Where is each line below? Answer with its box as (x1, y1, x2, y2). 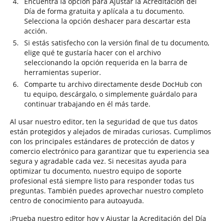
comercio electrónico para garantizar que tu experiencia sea (10, 147, 209, 156)
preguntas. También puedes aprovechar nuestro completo (10, 186, 203, 195)
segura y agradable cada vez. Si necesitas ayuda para (10, 156, 186, 166)
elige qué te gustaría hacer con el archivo (24, 48, 161, 57)
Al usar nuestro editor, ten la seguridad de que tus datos (10, 117, 198, 126)
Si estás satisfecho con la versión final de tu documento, (24, 38, 209, 47)
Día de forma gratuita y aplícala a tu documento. (24, 6, 184, 16)
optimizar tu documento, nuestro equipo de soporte (10, 166, 182, 176)
